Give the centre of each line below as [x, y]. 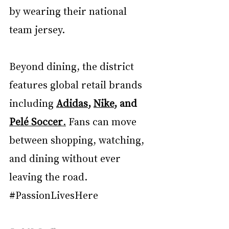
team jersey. [38, 29]
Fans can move [102, 121]
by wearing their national [69, 10]
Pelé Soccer [36, 121]
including [33, 102]
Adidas [72, 102]
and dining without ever [66, 158]
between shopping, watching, [78, 139]
